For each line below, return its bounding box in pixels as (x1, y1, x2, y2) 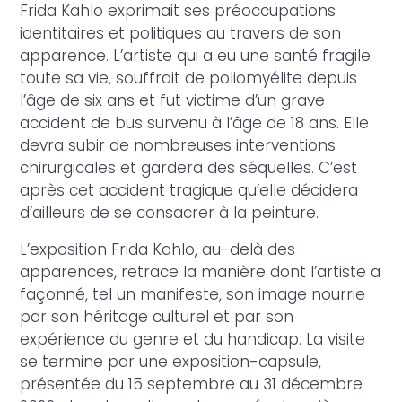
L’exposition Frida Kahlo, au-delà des (20, 239, 296, 261)
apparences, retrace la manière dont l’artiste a (20, 261, 381, 284)
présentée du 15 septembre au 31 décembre (20, 373, 363, 396)
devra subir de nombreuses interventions (20, 135, 336, 157)
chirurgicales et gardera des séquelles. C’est (20, 157, 358, 179)
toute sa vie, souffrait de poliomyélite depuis (20, 67, 358, 90)
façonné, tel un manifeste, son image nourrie (20, 284, 366, 306)
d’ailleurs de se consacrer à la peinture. (20, 202, 319, 224)
